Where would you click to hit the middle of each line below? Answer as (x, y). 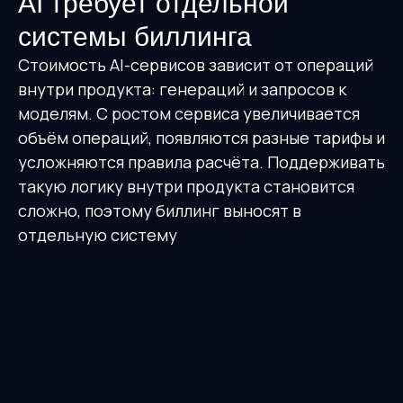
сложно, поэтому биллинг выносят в (160, 211)
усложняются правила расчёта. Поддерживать (201, 162)
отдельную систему (98, 235)
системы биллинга (135, 37)
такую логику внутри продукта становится (186, 187)
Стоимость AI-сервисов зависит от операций (196, 65)
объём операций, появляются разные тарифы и (201, 138)
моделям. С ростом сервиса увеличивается (189, 114)
